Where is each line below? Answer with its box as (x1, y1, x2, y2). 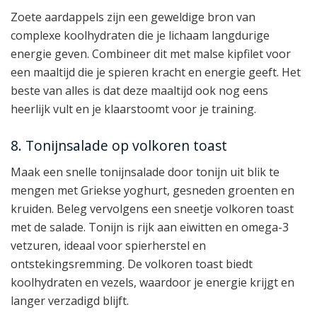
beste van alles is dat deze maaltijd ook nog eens (11, 82, 268, 98)
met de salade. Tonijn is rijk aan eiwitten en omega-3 (11, 219, 289, 235)
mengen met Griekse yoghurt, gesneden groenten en (11, 182, 294, 198)
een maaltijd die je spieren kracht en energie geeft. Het (11, 64, 301, 80)
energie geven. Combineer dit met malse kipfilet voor (11, 45, 291, 62)
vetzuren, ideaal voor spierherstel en (11, 237, 206, 253)
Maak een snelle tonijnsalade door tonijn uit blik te (11, 163, 279, 180)
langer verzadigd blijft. (11, 292, 129, 309)
